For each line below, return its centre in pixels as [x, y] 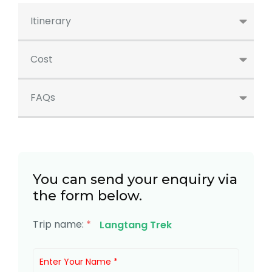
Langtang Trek [136, 225]
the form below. [87, 196]
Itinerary [51, 21]
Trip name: [59, 225]
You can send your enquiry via [135, 180]
